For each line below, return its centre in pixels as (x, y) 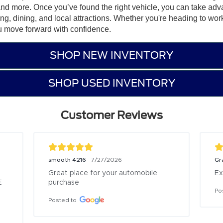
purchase (64, 182)
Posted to (63, 200)
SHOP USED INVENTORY (111, 83)
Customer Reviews (111, 115)
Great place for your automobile (103, 173)
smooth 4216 (67, 160)
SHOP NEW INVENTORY (111, 56)
